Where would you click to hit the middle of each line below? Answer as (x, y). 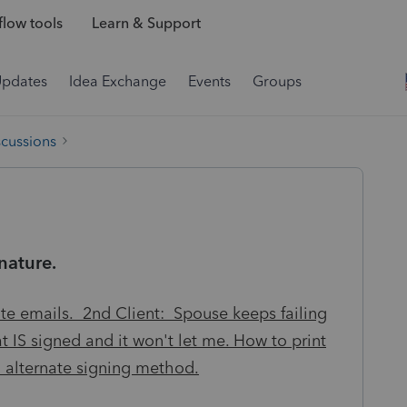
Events (209, 81)
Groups (277, 81)
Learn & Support (146, 24)
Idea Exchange (118, 81)
